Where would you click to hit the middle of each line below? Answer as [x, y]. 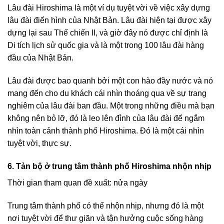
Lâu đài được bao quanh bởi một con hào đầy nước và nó [110, 81]
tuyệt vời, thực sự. [39, 143]
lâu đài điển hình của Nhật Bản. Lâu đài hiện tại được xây [109, 20]
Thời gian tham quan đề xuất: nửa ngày [77, 183]
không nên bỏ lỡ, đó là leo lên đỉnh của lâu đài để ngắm [106, 118]
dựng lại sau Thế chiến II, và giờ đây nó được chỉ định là [108, 33]
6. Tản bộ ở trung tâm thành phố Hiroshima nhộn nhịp [109, 166]
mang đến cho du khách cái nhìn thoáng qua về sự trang [107, 93]
